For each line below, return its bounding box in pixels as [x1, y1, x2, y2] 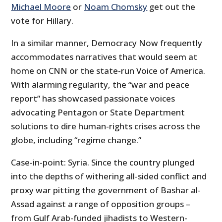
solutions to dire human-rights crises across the [11, 120, 201, 132]
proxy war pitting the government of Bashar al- [11, 184, 201, 196]
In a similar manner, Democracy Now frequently [11, 37, 203, 49]
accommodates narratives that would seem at [11, 51, 198, 63]
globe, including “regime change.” [11, 134, 142, 146]
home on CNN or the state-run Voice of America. [11, 65, 206, 77]
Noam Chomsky [84, 1, 148, 13]
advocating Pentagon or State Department [11, 107, 185, 118]
